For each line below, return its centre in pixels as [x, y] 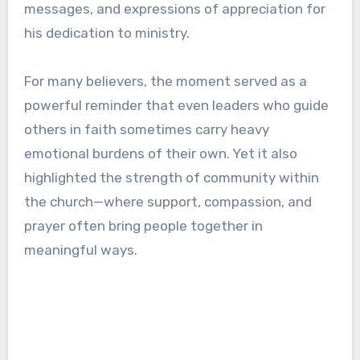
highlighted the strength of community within [171, 178]
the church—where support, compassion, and [168, 202]
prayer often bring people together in [143, 226]
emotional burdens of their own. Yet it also [160, 154]
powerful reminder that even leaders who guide [176, 106]
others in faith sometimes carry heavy [146, 130]
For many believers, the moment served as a [165, 82]
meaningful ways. [80, 250]
